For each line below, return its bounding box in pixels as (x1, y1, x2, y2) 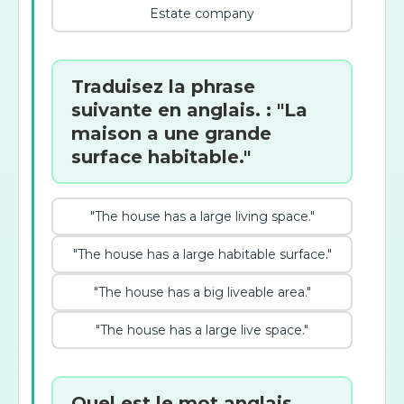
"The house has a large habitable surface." (72, 246, 332, 262)
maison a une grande (71, 123, 271, 144)
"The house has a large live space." (96, 322, 308, 338)
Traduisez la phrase (71, 76, 255, 97)
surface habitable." (71, 146, 251, 168)
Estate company (150, 5, 254, 22)
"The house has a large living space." (89, 208, 315, 225)
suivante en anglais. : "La (71, 99, 308, 121)
